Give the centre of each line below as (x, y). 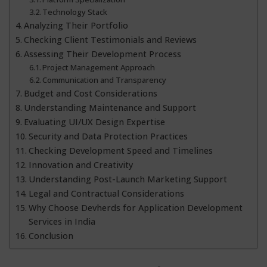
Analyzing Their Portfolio (76, 25)
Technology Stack (75, 12)
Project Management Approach (99, 67)
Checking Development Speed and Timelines (120, 150)
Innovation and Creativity (80, 164)
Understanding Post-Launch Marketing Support (128, 179)
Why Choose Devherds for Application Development (135, 207)
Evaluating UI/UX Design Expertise (94, 122)
